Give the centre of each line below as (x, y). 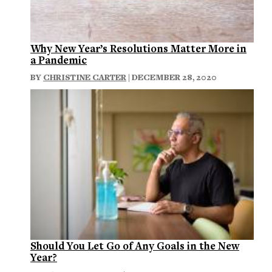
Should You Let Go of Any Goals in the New (135, 245)
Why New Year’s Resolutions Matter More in (138, 48)
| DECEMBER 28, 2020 (172, 77)
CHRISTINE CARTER (85, 77)
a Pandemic (59, 60)
